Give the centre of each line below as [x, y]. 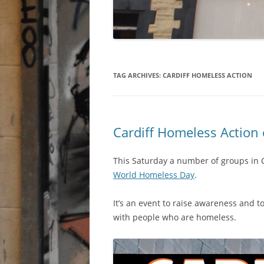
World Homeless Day [154, 175]
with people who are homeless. [175, 217]
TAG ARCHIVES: [138, 75]
